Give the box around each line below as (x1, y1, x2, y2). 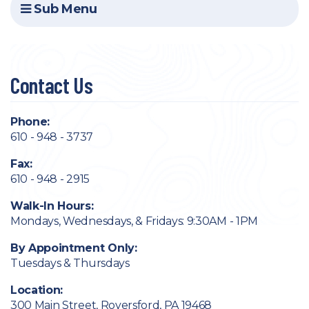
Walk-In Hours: (10, 199, 94, 212)
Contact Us (10, 72, 93, 98)
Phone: (10, 115, 50, 128)
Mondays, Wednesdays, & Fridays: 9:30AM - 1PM (10, 215, 258, 228)
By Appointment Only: (10, 241, 137, 255)
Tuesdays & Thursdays (10, 257, 130, 270)
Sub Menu (30, 1, 97, 17)
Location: (10, 283, 63, 297)
